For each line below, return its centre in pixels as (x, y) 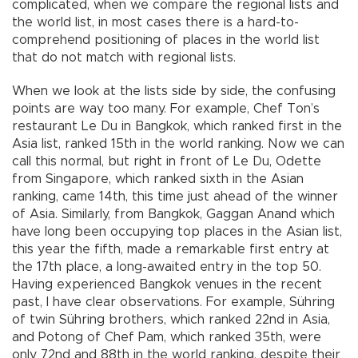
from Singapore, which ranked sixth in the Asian (158, 179)
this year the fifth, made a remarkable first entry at (171, 249)
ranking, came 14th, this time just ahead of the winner (175, 196)
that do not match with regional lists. (124, 57)
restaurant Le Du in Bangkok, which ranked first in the (177, 126)
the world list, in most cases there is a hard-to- (155, 22)
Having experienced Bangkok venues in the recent (167, 284)
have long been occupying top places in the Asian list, (177, 231)
